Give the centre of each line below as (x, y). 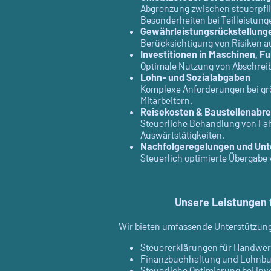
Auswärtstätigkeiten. (182, 135)
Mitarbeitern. (166, 100)
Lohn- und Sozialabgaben (195, 77)
